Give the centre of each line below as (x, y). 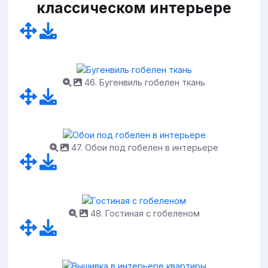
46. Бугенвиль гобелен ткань (144, 82)
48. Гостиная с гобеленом (144, 213)
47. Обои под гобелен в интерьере (144, 148)
